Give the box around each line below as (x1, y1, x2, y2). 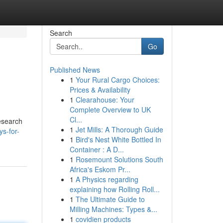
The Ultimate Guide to (75, 194, 145, 204)
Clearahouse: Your (75, 95, 134, 105)
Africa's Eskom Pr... (69, 164, 130, 174)
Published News (49, 65, 100, 75)
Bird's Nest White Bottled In (75, 134, 161, 144)
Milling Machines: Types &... (69, 204, 157, 214)
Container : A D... (69, 144, 124, 154)
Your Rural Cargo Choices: (75, 75, 160, 85)
